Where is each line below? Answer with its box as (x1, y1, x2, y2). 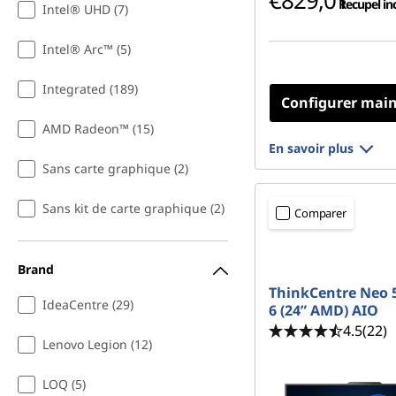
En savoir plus (269, 140, 354, 156)
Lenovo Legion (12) (42, 336, 152, 353)
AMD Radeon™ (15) (42, 120, 154, 137)
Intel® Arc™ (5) (42, 41, 131, 57)
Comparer (294, 205, 346, 221)
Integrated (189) (42, 80, 138, 97)
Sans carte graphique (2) (42, 160, 188, 177)
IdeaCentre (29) (42, 296, 133, 313)
